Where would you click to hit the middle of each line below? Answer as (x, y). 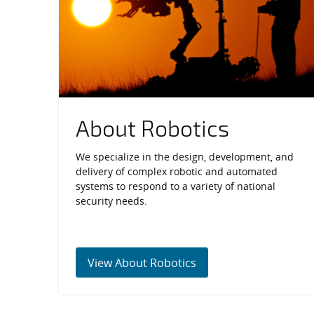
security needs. (111, 200)
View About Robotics (142, 263)
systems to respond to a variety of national (176, 186)
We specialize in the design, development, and (185, 156)
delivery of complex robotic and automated (177, 171)
